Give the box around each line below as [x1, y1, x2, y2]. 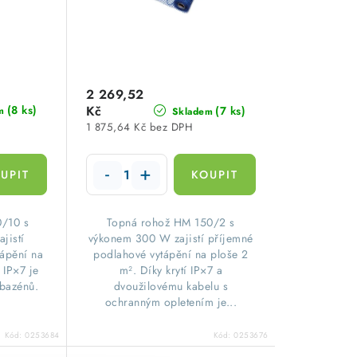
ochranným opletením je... [104, 294, 237, 311]
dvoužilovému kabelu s [113, 278, 229, 295]
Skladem [168, 104, 214, 119]
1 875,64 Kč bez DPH [85, 120, 194, 135]
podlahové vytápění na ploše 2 [93, 246, 249, 263]
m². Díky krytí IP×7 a [119, 262, 223, 279]
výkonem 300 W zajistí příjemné [88, 230, 253, 247]
